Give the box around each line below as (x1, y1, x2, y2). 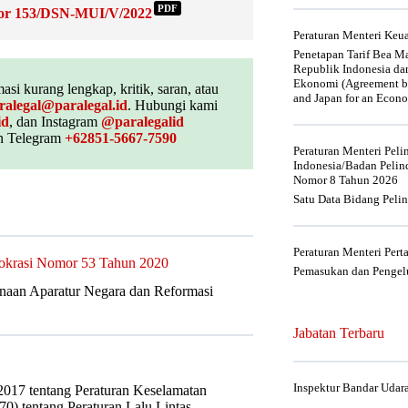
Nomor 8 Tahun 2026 (293, 173, 398, 187)
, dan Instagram (9, 113, 101, 129)
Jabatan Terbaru (293, 324, 384, 342)
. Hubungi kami (127, 97, 218, 113)
